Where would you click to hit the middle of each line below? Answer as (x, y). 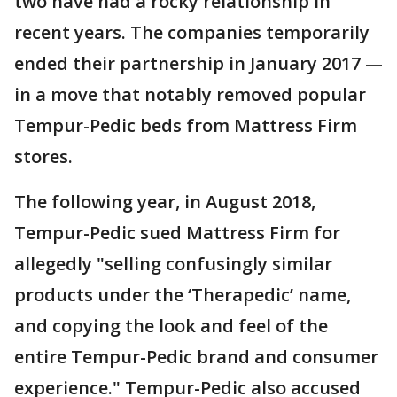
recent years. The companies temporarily (192, 33)
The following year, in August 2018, (165, 202)
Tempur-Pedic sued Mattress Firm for (177, 233)
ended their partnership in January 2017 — (198, 64)
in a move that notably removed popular (190, 95)
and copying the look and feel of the (171, 326)
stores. (43, 157)
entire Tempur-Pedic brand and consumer (196, 357)
